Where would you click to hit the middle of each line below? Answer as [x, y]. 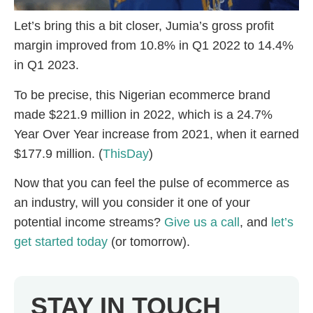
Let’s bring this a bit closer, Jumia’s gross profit [144, 26]
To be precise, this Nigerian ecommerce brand [142, 95]
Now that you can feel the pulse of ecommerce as [152, 183]
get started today [61, 242]
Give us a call [202, 223]
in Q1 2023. [46, 65]
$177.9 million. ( [58, 153]
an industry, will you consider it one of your [132, 203]
